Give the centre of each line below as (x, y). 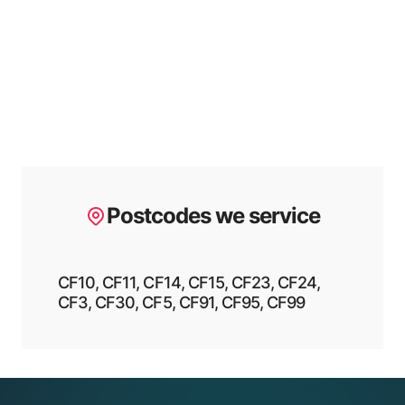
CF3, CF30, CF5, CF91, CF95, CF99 (182, 302)
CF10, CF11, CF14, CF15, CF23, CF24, (189, 282)
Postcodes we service (213, 215)
